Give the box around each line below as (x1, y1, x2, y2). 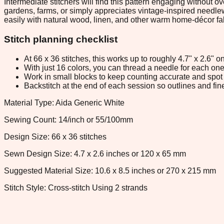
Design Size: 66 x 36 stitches (4, 132, 106, 141)
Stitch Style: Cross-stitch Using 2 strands (4, 183, 147, 192)
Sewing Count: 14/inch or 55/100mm (4, 115, 133, 124)
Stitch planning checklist (4, 34, 117, 44)
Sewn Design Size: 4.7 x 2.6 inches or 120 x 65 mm (4, 149, 186, 158)
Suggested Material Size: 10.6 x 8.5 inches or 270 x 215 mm (4, 166, 216, 175)
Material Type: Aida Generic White (4, 98, 124, 107)
